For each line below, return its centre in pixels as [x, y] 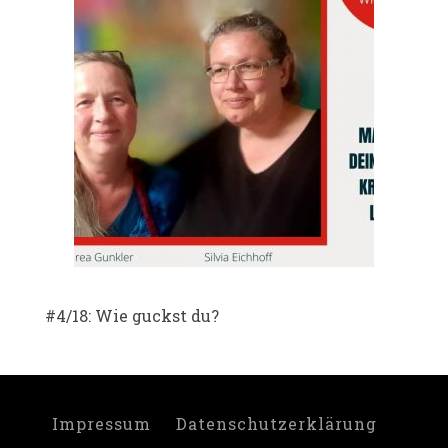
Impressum [101, 423]
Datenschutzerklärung [276, 423]
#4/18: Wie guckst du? [132, 315]
